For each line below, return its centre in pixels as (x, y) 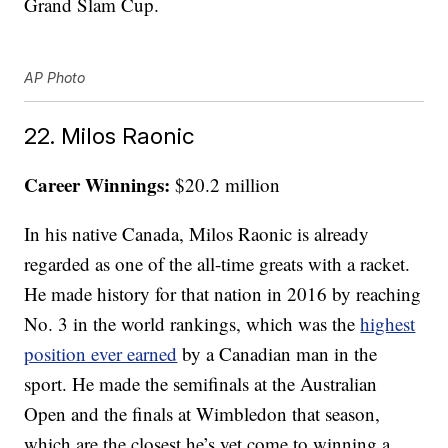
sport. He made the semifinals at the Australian (201, 384)
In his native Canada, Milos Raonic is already (197, 234)
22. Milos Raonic (110, 136)
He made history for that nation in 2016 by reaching (223, 294)
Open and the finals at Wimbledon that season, (202, 414)
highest (388, 324)
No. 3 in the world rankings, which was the (192, 324)
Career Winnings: (97, 185)
